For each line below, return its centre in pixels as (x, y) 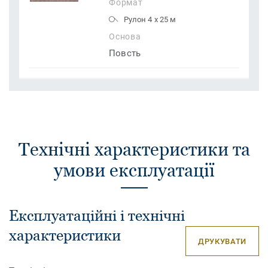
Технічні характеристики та (134, 150)
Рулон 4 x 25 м (150, 20)
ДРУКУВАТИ (222, 241)
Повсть (125, 54)
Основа (125, 37)
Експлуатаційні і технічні (97, 216)
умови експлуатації (134, 170)
